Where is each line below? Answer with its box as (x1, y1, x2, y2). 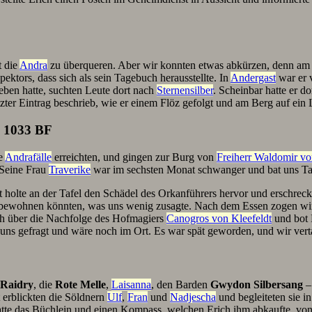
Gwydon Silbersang (210, 279, 303, 290)
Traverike (49, 163, 91, 175)
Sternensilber (157, 84, 213, 97)
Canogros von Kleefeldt (166, 212, 272, 224)
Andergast (231, 72, 276, 84)
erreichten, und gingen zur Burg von (52, 150, 217, 163)
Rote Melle (55, 279, 106, 290)
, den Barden (151, 279, 210, 290)
